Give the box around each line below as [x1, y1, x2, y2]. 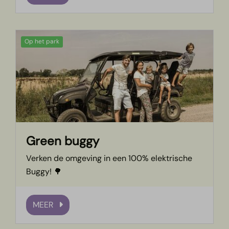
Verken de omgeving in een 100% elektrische [26, 153, 193, 164]
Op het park [25, 37, 60, 46]
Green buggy [26, 133, 100, 149]
